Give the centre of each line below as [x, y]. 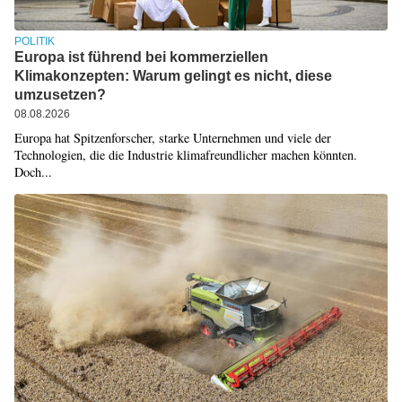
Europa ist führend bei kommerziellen [141, 57]
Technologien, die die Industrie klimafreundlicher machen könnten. [185, 155]
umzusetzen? [60, 95]
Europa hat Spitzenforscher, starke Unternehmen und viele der [172, 138]
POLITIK [34, 42]
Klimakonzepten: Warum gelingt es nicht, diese [173, 76]
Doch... [33, 172]
